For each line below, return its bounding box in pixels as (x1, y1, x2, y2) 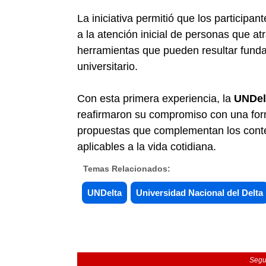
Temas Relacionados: (83, 164, 170, 173)
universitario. (77, 61, 138, 72)
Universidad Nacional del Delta (136, 188, 263, 198)
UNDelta (87, 188, 122, 198)
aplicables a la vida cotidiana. (77, 141, 216, 153)
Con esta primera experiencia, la (77, 93, 234, 104)
